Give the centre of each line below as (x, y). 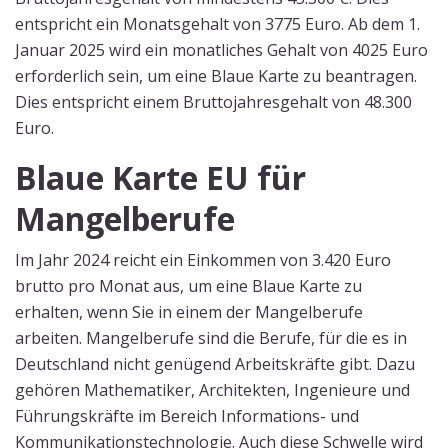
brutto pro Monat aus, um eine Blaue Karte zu (188, 286)
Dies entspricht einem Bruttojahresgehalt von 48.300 (213, 102)
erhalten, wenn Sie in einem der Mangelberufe (189, 312)
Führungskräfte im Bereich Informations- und (187, 416)
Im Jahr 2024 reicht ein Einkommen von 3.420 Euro (203, 260)
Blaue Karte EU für (160, 177)
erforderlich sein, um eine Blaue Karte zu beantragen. (216, 76)
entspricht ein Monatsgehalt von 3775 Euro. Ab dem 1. (217, 24)
